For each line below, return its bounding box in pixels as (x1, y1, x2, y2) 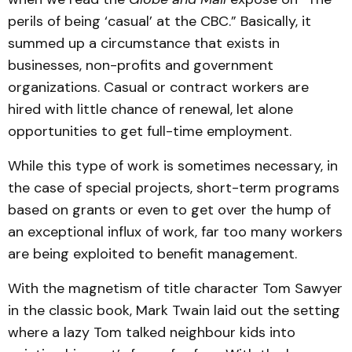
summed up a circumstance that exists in (8, 34, 280, 53)
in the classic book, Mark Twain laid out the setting (8, 301, 340, 320)
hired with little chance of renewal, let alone (8, 100, 293, 119)
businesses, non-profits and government (8, 56, 273, 75)
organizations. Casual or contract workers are (8, 78, 309, 97)
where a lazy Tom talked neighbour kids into (8, 323, 295, 342)
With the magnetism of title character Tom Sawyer (8, 279, 343, 298)
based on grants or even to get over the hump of (8, 200, 331, 219)
